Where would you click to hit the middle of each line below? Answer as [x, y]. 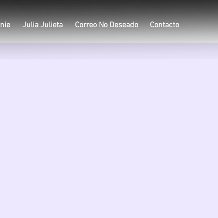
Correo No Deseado [107, 25]
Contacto [164, 25]
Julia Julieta [43, 25]
